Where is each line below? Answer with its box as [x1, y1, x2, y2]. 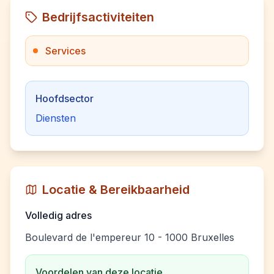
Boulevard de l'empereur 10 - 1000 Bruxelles [25, 231, 234, 243]
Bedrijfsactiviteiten [42, 10, 154, 24]
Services [45, 45, 86, 57]
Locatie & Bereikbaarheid [42, 182, 190, 197]
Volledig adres [25, 209, 92, 221]
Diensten [35, 112, 76, 124]
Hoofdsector [35, 92, 94, 105]
